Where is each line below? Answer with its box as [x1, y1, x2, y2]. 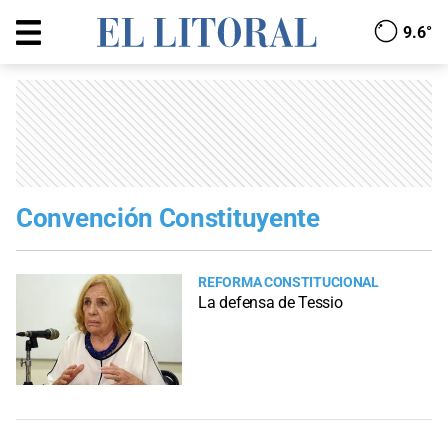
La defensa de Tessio [198, 293, 343, 313]
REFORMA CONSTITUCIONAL [198, 274, 379, 291]
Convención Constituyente [16, 203, 320, 233]
